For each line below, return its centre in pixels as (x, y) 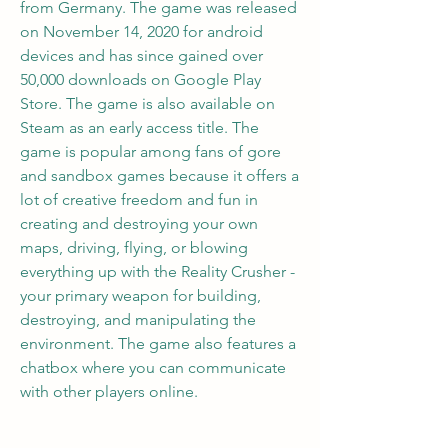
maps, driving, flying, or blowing (134, 247)
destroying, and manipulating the (138, 319)
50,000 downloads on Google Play (140, 79)
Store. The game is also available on (147, 103)
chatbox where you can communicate (153, 367)
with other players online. (109, 391)
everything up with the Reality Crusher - (157, 271)
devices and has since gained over (141, 55)
